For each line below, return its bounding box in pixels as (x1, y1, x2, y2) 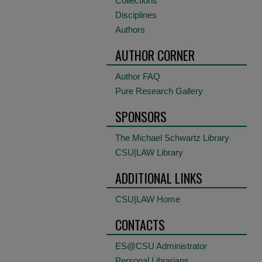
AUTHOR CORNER (115, 46, 195, 64)
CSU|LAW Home (115, 194, 180, 204)
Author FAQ (115, 71, 160, 81)
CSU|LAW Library (115, 147, 183, 157)
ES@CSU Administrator (115, 241, 207, 251)
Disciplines (115, 10, 157, 20)
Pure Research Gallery (115, 86, 203, 96)
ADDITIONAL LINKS (115, 168, 202, 187)
